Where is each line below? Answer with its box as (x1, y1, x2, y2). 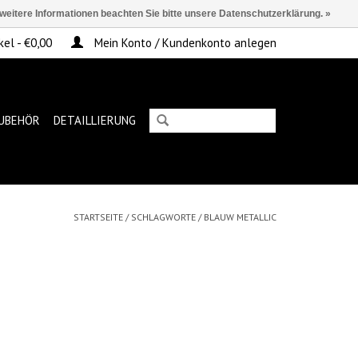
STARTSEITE (74, 211, 123, 223)
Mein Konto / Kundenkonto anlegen (91, 35, 276, 50)
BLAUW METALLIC (204, 211, 276, 223)
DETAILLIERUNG (54, 113, 136, 128)
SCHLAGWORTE (131, 211, 196, 223)
